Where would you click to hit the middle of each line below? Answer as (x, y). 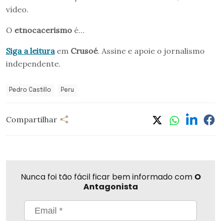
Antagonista (110, 187)
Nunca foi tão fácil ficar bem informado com (107, 177)
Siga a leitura (30, 51)
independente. (33, 64)
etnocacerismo (43, 30)
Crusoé (84, 51)
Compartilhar (32, 119)
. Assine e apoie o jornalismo (151, 51)
